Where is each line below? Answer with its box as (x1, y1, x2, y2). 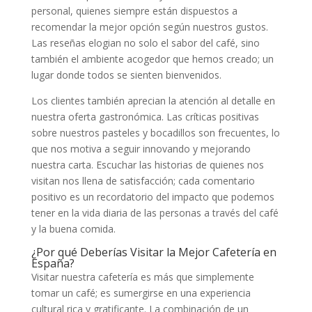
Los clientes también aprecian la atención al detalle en (31, 93, 275, 107)
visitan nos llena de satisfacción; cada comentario (31, 173, 255, 187)
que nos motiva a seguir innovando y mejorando (31, 141, 251, 155)
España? (31, 255, 75, 271)
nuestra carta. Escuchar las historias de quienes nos (31, 157, 264, 171)
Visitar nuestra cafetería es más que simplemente (31, 270, 254, 283)
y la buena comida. (31, 221, 116, 235)
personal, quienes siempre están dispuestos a (31, 3, 237, 17)
